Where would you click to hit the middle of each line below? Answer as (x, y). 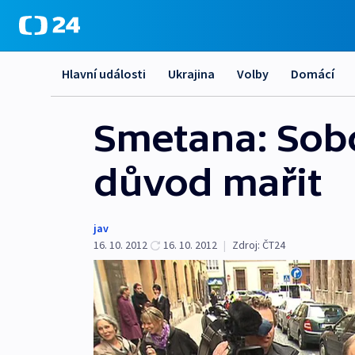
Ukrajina (191, 74)
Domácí (313, 74)
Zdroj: (246, 245)
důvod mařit (208, 182)
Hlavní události (104, 74)
